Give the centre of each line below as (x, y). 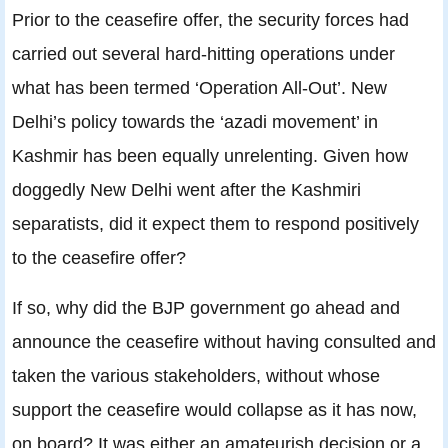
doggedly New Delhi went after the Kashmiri (186, 190)
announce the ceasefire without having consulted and (224, 342)
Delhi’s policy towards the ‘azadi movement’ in (195, 122)
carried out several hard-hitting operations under (203, 54)
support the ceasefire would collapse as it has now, (214, 410)
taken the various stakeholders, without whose (196, 376)
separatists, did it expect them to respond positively (215, 224)
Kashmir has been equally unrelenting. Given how (210, 156)
